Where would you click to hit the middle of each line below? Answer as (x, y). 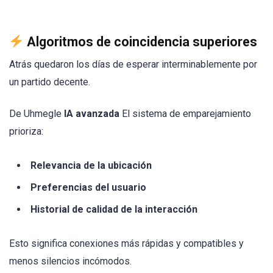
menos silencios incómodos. (70, 261)
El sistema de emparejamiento (185, 114)
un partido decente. (50, 82)
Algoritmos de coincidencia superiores (142, 42)
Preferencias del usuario (88, 187)
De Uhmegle (37, 114)
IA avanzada (92, 114)
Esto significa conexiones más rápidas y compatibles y (126, 243)
